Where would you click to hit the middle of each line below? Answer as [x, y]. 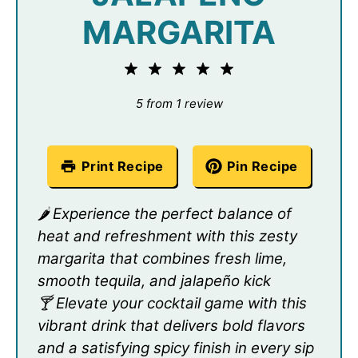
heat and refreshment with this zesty [167, 237]
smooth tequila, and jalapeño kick [154, 281]
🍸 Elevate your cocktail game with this [172, 304]
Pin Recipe [262, 167]
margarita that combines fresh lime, [162, 259]
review [202, 104]
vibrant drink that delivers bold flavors [171, 326]
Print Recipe [122, 167]
